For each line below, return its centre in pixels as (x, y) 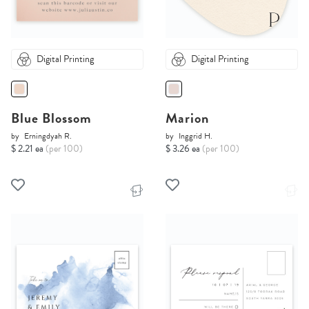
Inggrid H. (196, 136)
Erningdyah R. (48, 136)
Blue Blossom (51, 118)
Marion (187, 118)
